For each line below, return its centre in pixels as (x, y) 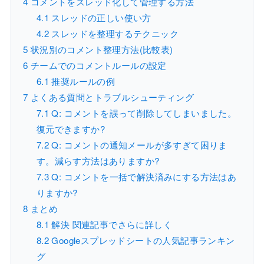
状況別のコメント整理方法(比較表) (100, 49)
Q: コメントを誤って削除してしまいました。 (143, 113)
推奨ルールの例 (82, 81)
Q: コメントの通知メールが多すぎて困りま (138, 145)
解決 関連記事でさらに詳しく (110, 225)
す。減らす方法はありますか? (98, 161)
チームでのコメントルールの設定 (97, 65)
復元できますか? (70, 129)
